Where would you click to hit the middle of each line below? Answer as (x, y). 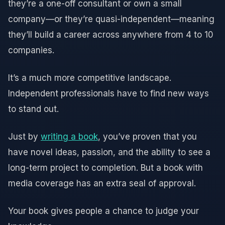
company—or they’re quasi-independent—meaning (111, 19)
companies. (31, 50)
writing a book (69, 136)
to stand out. (33, 109)
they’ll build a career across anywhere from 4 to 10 (111, 34)
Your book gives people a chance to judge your (103, 211)
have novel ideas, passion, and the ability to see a (109, 152)
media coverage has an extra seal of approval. (102, 183)
